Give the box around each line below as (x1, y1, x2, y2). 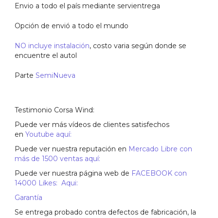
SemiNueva (36, 71, 75, 80)
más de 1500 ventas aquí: (15, 154, 100, 163)
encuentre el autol (15, 51, 77, 60)
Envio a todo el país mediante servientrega (15, 1, 160, 10)
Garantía (15, 193, 42, 202)
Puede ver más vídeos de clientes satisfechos (15, 120, 169, 129)
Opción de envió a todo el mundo (15, 21, 128, 30)
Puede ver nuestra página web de (15, 168, 131, 178)
